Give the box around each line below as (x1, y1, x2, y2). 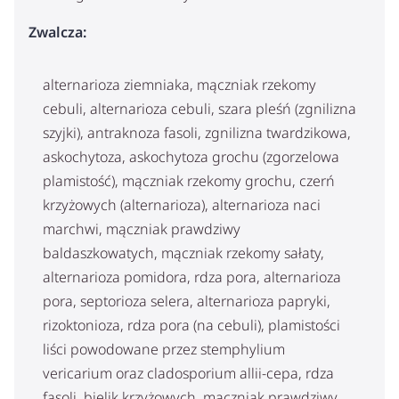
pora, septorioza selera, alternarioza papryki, (43, 290, 330, 311)
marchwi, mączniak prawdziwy (43, 218, 240, 239)
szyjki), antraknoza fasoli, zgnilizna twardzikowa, (43, 122, 351, 142)
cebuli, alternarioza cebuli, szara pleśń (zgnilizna (43, 98, 356, 118)
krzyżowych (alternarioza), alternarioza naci (43, 194, 321, 215)
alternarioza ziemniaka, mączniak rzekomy (43, 74, 316, 94)
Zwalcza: (28, 21, 86, 42)
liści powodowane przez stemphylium (43, 338, 285, 359)
